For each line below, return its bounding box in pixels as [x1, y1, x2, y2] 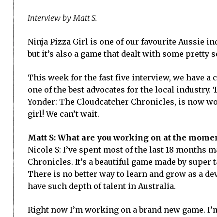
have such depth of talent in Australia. [28, 181, 176, 191]
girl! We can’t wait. [28, 108, 99, 119]
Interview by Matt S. [28, 13, 97, 23]
